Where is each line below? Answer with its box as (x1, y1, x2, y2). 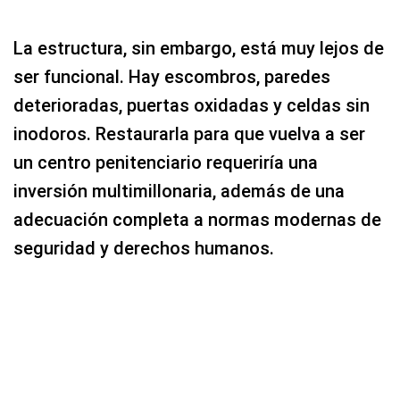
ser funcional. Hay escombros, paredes (13, 66, 330, 87)
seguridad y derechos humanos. (13, 237, 274, 259)
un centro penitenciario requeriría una (13, 152, 318, 173)
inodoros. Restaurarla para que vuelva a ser (13, 123, 365, 145)
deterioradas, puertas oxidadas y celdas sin (13, 95, 370, 116)
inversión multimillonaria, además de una (13, 180, 345, 202)
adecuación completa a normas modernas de (13, 209, 381, 230)
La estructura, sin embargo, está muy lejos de (13, 37, 384, 59)
